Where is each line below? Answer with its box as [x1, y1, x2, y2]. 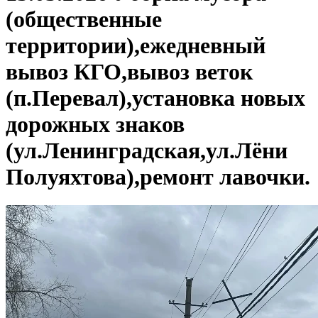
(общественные [6, 6, 162, 32]
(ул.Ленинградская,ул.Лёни [6, 137, 287, 163]
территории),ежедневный [6, 32, 265, 58]
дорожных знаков [6, 111, 185, 137]
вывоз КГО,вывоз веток [6, 58, 253, 84]
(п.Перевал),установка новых [6, 84, 305, 111]
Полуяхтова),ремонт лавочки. [6, 163, 310, 190]
